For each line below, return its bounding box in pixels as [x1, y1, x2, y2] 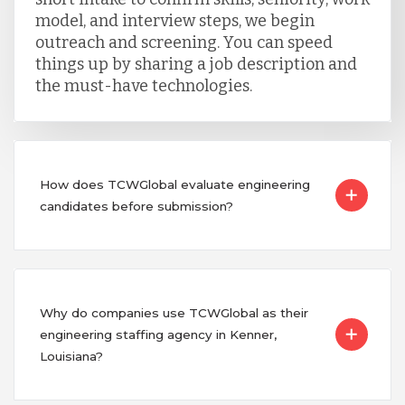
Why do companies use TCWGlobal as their [39, 305, 308, 320]
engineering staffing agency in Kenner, [39, 326, 277, 342]
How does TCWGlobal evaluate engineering [39, 176, 310, 192]
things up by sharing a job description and [34, 53, 357, 74]
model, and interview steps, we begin [34, 10, 315, 31]
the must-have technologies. [34, 75, 252, 96]
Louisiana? [39, 348, 103, 363]
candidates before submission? [39, 198, 233, 213]
